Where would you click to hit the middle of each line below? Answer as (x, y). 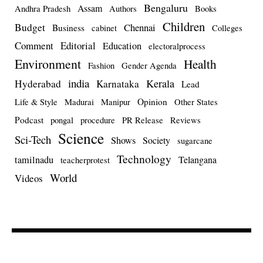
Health (200, 64)
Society (156, 140)
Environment (48, 64)
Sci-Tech (33, 140)
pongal (62, 120)
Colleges (227, 28)
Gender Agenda (149, 66)
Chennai (140, 28)
